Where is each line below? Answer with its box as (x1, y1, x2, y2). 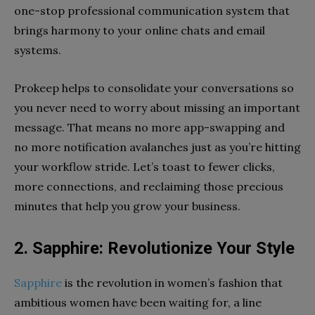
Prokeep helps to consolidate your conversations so (14, 81, 294, 96)
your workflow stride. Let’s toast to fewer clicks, (14, 160, 275, 174)
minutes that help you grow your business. (14, 199, 240, 214)
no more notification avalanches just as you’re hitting (14, 140, 301, 155)
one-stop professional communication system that (14, 4, 290, 18)
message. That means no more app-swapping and (14, 120, 285, 135)
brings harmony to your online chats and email (14, 23, 265, 38)
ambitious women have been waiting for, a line (14, 295, 262, 310)
